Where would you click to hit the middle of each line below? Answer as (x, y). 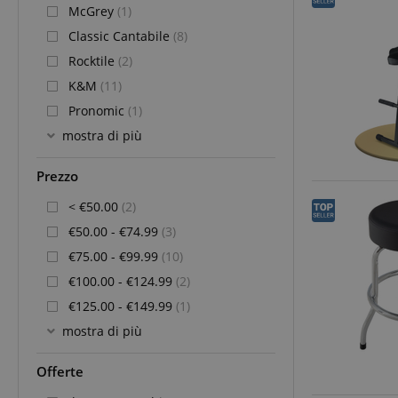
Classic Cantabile (121, 36)
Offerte (60, 371)
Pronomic (98, 110)
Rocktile (93, 60)
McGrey (93, 11)
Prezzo (57, 176)
